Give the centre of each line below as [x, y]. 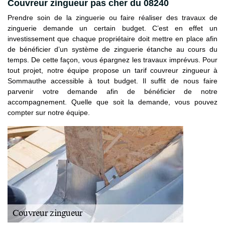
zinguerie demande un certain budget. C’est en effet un [113, 28]
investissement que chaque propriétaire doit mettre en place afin [113, 38]
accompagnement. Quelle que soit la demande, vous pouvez [113, 102]
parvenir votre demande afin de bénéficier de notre [113, 91]
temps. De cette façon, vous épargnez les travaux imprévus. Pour [113, 60]
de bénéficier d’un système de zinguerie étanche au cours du [113, 49]
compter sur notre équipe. [49, 112]
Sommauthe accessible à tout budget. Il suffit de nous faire [113, 81]
